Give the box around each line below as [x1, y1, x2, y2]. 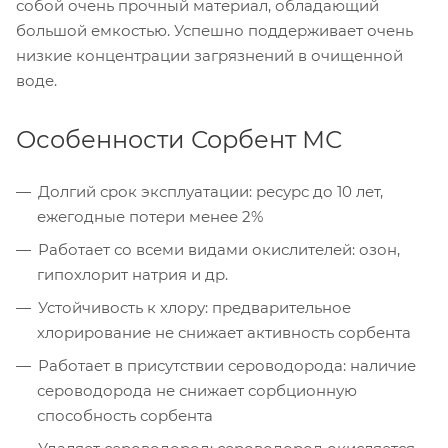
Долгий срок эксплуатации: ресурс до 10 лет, [38, 181, 383, 201]
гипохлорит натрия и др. [37, 264, 228, 284]
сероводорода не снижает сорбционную [37, 380, 357, 400]
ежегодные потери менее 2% [37, 206, 263, 226]
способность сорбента [37, 405, 213, 425]
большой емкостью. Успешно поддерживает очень [16, 20, 413, 40]
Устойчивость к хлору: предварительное [38, 297, 351, 317]
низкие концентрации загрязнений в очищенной [16, 45, 403, 65]
